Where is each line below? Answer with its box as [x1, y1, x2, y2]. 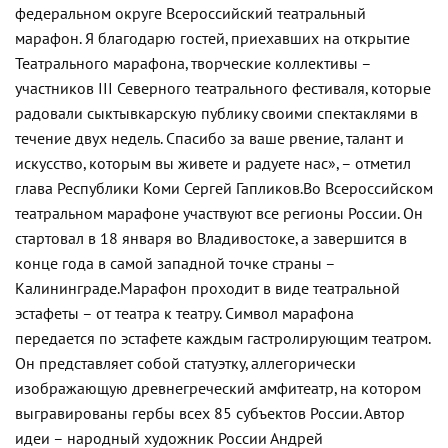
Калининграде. [15, 280, 120, 298]
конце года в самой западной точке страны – [15, 255, 335, 273]
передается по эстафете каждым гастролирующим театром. [15, 330, 430, 348]
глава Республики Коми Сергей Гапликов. [15, 180, 303, 198]
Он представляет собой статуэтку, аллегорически [15, 355, 356, 373]
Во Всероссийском [303, 180, 433, 198]
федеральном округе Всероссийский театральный [15, 5, 366, 23]
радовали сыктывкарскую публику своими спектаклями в [15, 105, 418, 123]
